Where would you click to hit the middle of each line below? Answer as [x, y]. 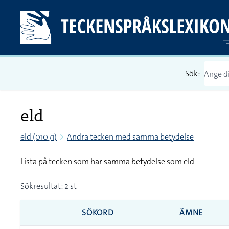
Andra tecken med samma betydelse [130, 137]
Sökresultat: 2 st [49, 186]
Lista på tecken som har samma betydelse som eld [107, 161]
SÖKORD [98, 212]
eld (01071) [39, 137]
